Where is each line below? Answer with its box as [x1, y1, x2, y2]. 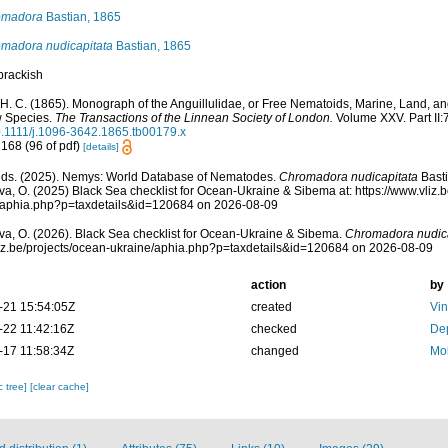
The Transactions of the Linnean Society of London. [54, 110, 333, 125]
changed [250, 343, 299, 358]
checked [250, 321, 297, 336]
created [250, 299, 292, 314]
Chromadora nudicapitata [278, 169, 418, 184]
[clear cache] [29, 380, 89, 392]
